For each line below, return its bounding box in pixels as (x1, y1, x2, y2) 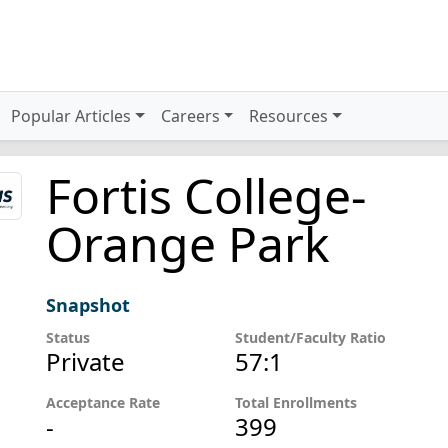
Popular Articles (11, 105, 132, 127)
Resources (249, 105, 329, 127)
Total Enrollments (235, 393, 358, 412)
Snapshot (45, 293, 130, 317)
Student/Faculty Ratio (235, 328, 387, 347)
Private (45, 345, 125, 378)
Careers (160, 105, 220, 127)
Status (45, 328, 90, 347)
